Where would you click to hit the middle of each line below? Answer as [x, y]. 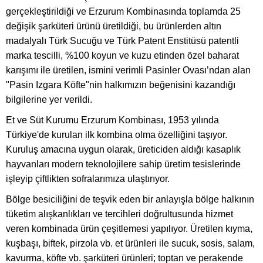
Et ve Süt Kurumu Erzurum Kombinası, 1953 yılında [112, 120]
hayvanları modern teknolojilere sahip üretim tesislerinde [123, 164]
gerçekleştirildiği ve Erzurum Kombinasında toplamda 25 [123, 12]
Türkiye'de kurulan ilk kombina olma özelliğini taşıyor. [117, 135]
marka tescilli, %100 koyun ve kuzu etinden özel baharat [122, 56]
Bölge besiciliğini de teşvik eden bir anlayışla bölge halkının [130, 200]
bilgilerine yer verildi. [49, 100]
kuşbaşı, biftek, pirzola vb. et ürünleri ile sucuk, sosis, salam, [130, 244]
